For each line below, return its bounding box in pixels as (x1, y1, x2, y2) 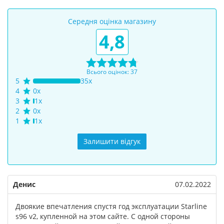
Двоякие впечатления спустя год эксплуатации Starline (15, 201, 207, 211)
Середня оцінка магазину (68, 16, 156, 26)
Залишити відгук (83, 136, 140, 146)
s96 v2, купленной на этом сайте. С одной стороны (15, 211, 190, 221)
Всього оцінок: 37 (86, 67, 137, 76)
